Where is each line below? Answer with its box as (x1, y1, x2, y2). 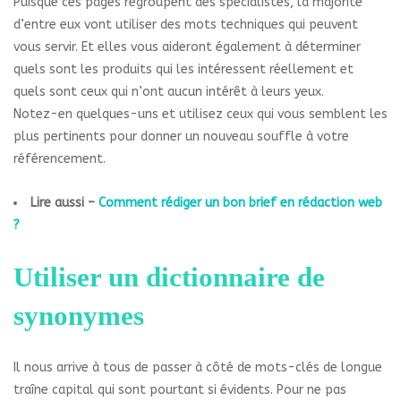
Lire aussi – (30, 195, 98, 211)
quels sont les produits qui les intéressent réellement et (13, 62, 354, 78)
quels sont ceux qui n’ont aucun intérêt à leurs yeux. (13, 84, 324, 100)
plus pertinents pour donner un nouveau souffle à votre (13, 129, 349, 145)
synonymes (13, 300, 144, 332)
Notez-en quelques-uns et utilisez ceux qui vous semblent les (13, 107, 388, 123)
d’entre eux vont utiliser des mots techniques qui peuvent (13, 17, 358, 33)
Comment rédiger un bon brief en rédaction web (98, 195, 382, 211)
